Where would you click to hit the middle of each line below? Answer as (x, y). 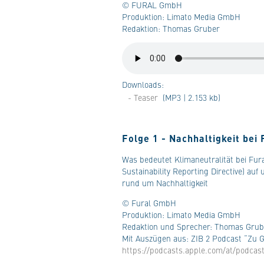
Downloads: (143, 84)
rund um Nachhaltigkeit (165, 183)
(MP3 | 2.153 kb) (190, 97)
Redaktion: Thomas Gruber (171, 28)
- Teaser (143, 97)
